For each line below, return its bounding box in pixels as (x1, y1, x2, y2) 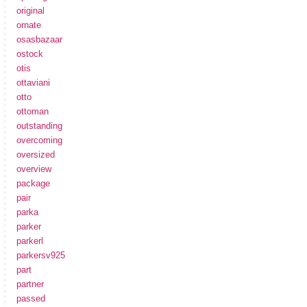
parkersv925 (16, 249, 65, 260)
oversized (16, 149, 55, 160)
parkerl (16, 235, 43, 246)
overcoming (16, 134, 62, 145)
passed (16, 293, 45, 304)
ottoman (16, 106, 49, 116)
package (16, 177, 50, 188)
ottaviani (16, 77, 50, 88)
